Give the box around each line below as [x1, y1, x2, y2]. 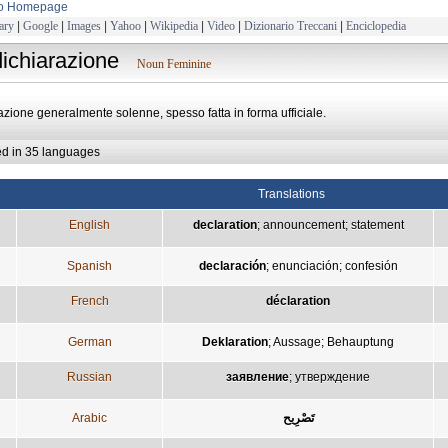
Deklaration [202, 334, 268, 349]
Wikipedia [150, 18, 198, 33]
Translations [258, 186, 325, 201]
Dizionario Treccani [244, 18, 337, 33]
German [67, 334, 112, 349]
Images [67, 18, 101, 33]
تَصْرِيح [282, 410, 314, 425]
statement [350, 217, 404, 232]
